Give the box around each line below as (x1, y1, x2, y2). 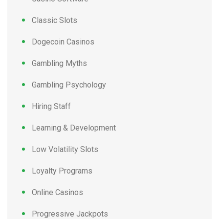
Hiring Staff (32, 102, 71, 111)
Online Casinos (32, 188, 83, 197)
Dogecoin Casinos (32, 37, 94, 46)
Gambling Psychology (32, 80, 106, 89)
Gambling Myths (32, 59, 87, 68)
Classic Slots (32, 16, 77, 25)
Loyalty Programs (32, 166, 92, 175)
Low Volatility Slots (32, 145, 98, 154)
